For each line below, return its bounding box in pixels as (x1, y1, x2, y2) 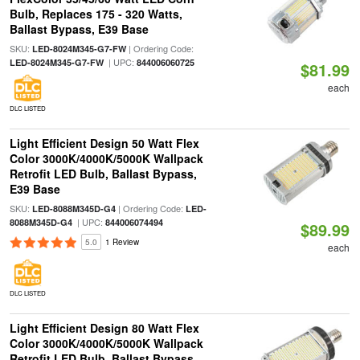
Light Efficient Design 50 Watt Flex (9, 135, 199, 151)
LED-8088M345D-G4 (31, 202, 116, 215)
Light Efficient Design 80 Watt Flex (9, 320, 199, 336)
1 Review (104, 236, 139, 247)
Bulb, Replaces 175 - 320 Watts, (9, 6, 182, 22)
